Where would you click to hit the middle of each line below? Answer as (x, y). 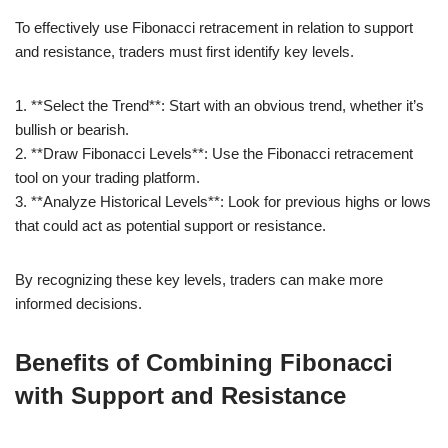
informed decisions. (78, 303)
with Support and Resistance (180, 395)
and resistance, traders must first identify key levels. (184, 51)
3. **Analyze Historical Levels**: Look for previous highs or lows (223, 201)
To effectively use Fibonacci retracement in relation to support (214, 27)
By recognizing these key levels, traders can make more (199, 279)
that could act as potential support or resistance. (170, 225)
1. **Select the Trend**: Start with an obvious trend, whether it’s (219, 105)
